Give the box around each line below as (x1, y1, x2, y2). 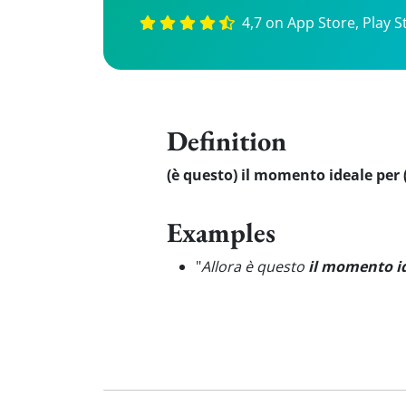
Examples (167, 214, 275, 250)
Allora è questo (201, 256, 308, 276)
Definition (167, 122, 286, 159)
